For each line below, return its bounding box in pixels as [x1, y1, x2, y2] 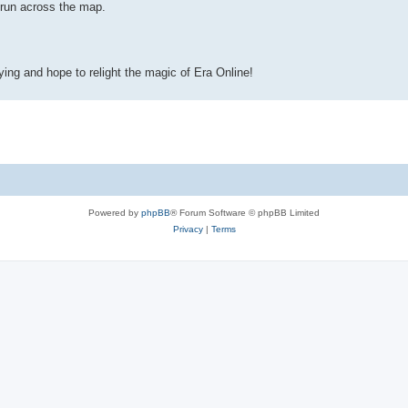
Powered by [88, 207, 141, 218]
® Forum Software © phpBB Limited [170, 207, 320, 218]
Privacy [172, 223, 203, 234]
